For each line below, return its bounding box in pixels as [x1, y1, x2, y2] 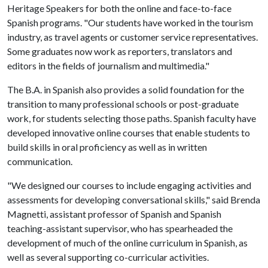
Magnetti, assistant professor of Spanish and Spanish [7, 208, 221, 220]
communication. [7, 156, 72, 167]
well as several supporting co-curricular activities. [7, 251, 209, 263]
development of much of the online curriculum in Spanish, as [7, 237, 248, 248]
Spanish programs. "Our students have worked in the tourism [7, 17, 253, 28]
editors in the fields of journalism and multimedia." [7, 60, 211, 71]
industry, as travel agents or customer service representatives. [7, 31, 258, 42]
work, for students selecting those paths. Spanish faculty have [7, 112, 256, 124]
